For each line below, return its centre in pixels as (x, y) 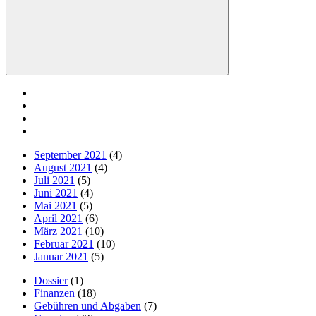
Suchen (132, 78)
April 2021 (58, 218)
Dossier (51, 280)
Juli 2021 (54, 180)
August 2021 (63, 167)
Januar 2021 (61, 256)
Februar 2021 (64, 243)
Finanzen (54, 293)
